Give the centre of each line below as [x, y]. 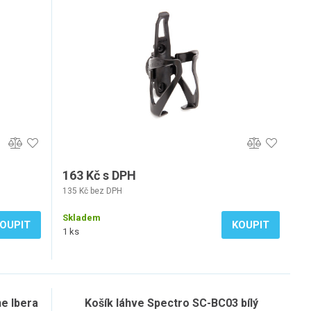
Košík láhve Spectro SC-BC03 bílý [171, 303]
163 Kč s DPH [99, 175]
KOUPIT [251, 225]
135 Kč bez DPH [92, 191]
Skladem [82, 218]
